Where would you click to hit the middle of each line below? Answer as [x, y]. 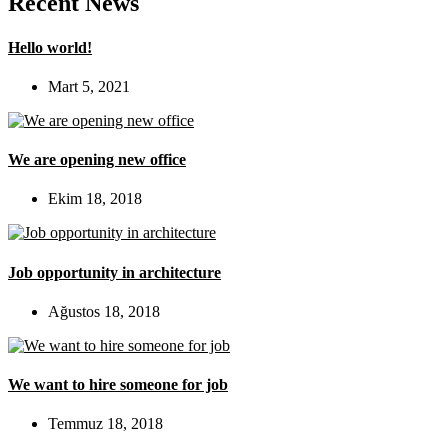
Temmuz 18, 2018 [105, 424]
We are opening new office [97, 160]
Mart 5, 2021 [89, 86]
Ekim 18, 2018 [95, 199]
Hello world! [50, 47]
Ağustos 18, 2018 [104, 311]
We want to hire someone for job [118, 385]
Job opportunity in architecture [114, 272]
